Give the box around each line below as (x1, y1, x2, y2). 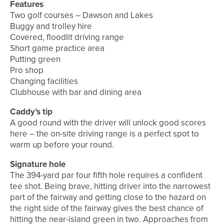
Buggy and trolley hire (10, 20, 92, 33)
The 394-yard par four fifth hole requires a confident (10, 169, 202, 182)
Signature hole (10, 158, 65, 171)
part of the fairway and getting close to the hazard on (10, 191, 206, 204)
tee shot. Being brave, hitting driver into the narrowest (10, 180, 210, 193)
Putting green (10, 53, 60, 66)
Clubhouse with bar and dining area (10, 86, 141, 99)
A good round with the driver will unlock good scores (10, 116, 206, 129)
